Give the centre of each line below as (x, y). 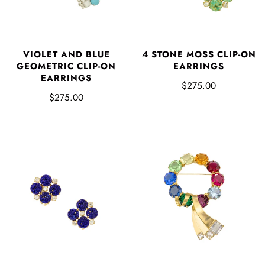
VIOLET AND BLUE (66, 55)
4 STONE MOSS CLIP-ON (199, 55)
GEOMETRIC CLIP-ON (66, 67)
